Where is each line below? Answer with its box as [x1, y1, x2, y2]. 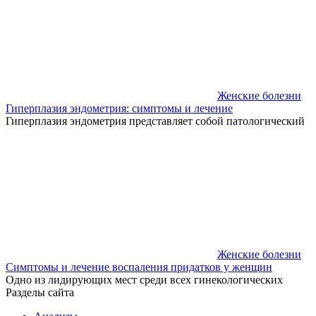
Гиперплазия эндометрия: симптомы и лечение [6, 102, 233, 114]
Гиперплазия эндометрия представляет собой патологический [6, 114, 305, 127]
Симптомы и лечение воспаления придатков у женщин [6, 260, 272, 273]
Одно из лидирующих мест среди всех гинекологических [6, 273, 283, 286]
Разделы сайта [6, 286, 74, 298]
